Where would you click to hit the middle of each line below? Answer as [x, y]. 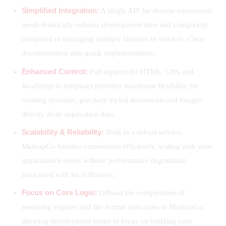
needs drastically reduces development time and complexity [115, 25]
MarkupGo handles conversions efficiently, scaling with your [117, 146]
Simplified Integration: [60, 11]
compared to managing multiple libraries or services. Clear [113, 39]
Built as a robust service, [144, 132]
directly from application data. [69, 114]
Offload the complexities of [141, 193]
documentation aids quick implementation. [88, 53]
